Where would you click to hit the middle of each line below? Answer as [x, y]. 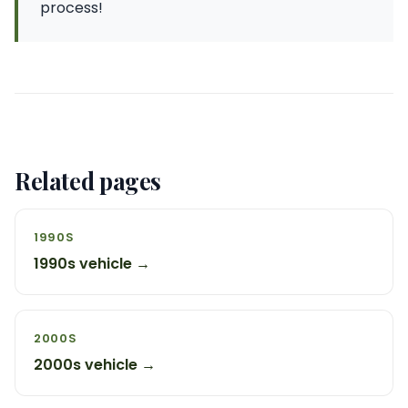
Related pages [88, 180]
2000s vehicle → [95, 365]
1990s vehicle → [92, 264]
